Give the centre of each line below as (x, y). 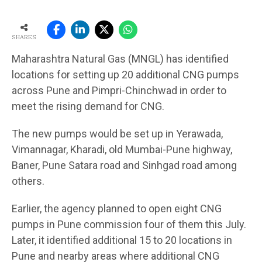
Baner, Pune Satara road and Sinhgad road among (124, 165)
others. (28, 181)
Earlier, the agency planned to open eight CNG (117, 208)
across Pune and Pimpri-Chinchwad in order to (119, 90)
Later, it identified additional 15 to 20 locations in (122, 240)
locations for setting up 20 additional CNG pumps (125, 74)
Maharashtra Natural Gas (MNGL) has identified (120, 58)
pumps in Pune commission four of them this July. (129, 224)
